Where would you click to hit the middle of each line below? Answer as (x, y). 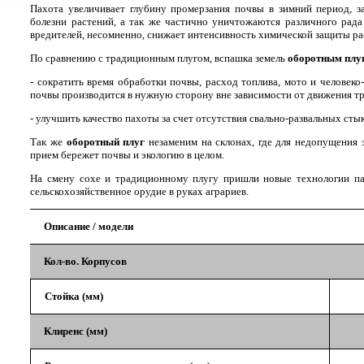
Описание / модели (89, 226)
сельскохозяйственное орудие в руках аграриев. (140, 191)
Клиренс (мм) (76, 331)
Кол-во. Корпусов (86, 261)
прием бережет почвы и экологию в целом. (128, 155)
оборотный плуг (106, 142)
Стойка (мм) (74, 296)
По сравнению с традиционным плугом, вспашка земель (159, 58)
